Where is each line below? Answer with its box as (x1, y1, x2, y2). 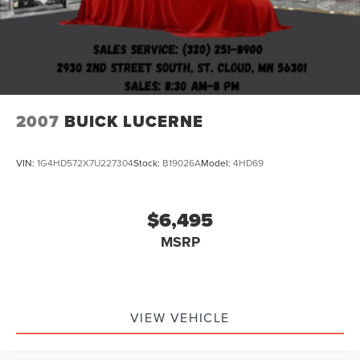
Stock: (133, 155, 162, 170)
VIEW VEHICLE (129, 308, 231, 326)
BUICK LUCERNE (64, 108, 203, 133)
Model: (201, 155, 233, 170)
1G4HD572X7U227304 (37, 155, 133, 170)
